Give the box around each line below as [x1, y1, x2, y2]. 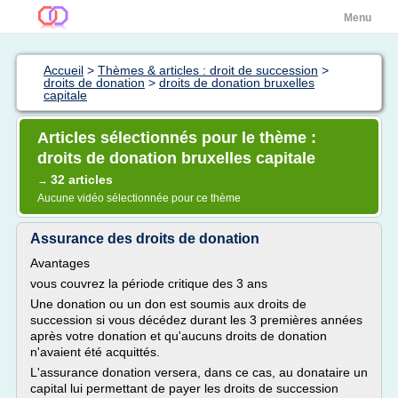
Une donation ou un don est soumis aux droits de [30, 297, 306, 311]
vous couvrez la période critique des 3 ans [30, 276, 267, 291]
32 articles [51, 172, 113, 187]
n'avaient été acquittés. [30, 345, 160, 359]
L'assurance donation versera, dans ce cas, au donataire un [30, 365, 368, 379]
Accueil [44, 63, 84, 77]
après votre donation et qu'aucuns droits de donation [30, 329, 327, 343]
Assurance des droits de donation [30, 231, 259, 246]
